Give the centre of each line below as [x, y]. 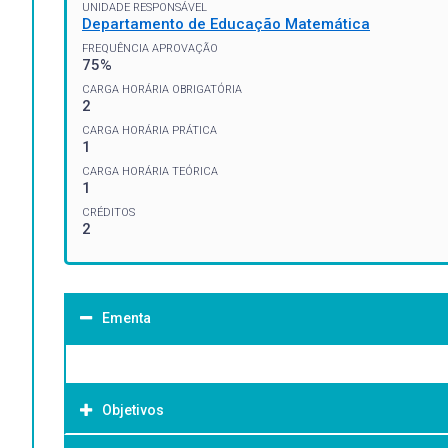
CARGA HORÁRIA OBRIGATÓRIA [162, 89]
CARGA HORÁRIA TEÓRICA [150, 171]
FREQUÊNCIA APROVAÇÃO [150, 48]
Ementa [126, 317]
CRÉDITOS [108, 212]
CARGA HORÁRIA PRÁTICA [149, 130]
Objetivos [133, 409]
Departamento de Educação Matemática [226, 23]
